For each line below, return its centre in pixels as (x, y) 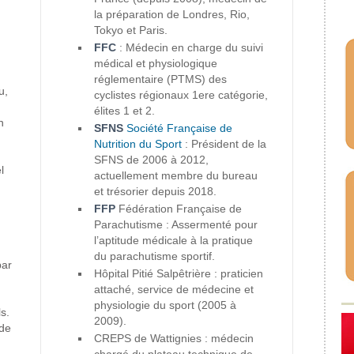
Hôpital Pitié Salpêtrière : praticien (179, 273)
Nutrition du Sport (138, 144)
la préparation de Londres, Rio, (172, 14)
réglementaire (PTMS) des (161, 79)
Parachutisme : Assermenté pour (176, 224)
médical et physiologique (156, 63)
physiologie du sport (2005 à (166, 305)
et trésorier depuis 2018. (156, 191)
